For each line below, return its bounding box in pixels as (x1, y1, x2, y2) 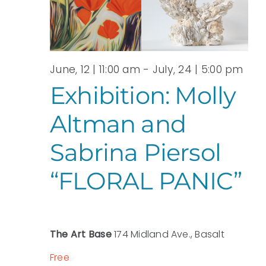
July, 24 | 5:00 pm (152, 62, 243, 77)
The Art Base (50, 227, 115, 241)
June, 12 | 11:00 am (50, 62, 141, 77)
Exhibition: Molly (50, 80, 236, 110)
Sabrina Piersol (50, 137, 221, 167)
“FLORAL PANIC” (50, 166, 242, 195)
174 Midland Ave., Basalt (114, 227, 224, 241)
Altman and (50, 109, 186, 138)
